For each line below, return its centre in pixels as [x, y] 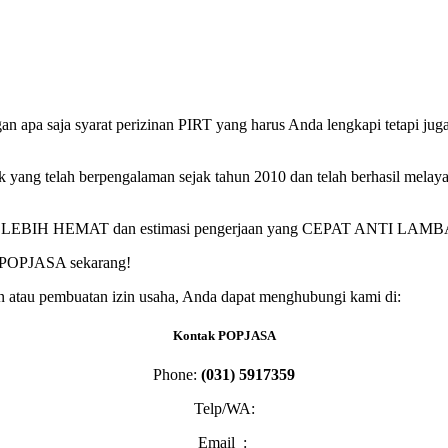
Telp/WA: [224, 408]
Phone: [177, 374]
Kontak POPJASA [224, 335]
